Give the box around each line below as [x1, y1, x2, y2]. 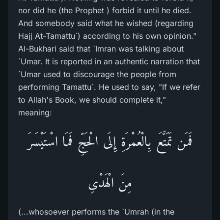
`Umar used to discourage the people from [18, 69, 176, 79]
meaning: [18, 108, 52, 117]
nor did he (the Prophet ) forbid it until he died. [18, 5, 192, 15]
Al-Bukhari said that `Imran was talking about [18, 44, 184, 54]
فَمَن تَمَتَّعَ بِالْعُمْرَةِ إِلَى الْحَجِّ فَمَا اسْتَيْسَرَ [27, 134, 193, 149]
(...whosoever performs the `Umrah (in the [18, 207, 174, 217]
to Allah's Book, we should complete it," [18, 95, 166, 105]
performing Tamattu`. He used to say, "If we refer [18, 82, 200, 92]
